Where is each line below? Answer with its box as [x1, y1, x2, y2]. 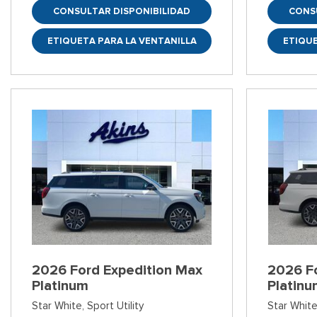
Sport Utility [87, 299, 144, 313]
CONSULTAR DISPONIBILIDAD [53, 5, 191, 18]
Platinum [32, 277, 88, 295]
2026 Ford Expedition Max [32, 261, 202, 279]
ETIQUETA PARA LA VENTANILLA [47, 35, 197, 47]
